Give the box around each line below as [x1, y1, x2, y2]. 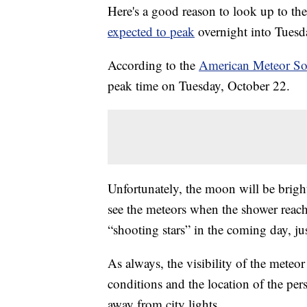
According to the [108, 56, 199, 74]
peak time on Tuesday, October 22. [108, 77, 290, 95]
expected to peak [108, 23, 195, 40]
